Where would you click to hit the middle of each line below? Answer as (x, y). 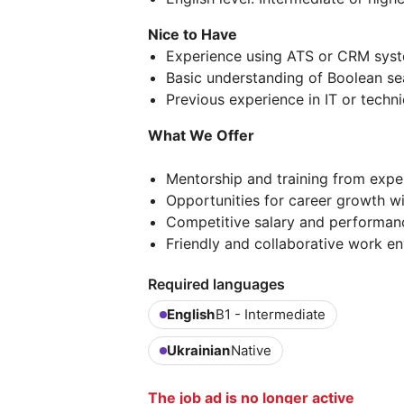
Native (251, 350)
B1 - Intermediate (271, 314)
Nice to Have (193, 34)
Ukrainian (198, 350)
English (191, 314)
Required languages (216, 284)
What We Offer (201, 135)
